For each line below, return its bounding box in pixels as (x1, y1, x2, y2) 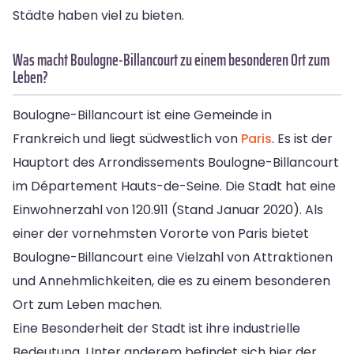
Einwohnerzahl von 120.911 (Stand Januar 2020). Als (13, 200, 323, 219)
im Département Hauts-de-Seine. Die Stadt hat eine (13, 176, 336, 195)
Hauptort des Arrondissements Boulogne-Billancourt (13, 153, 339, 171)
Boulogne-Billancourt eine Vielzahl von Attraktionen (13, 247, 333, 266)
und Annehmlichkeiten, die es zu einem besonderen (13, 271, 330, 290)
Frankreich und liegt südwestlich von (13, 129, 241, 148)
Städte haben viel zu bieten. (13, 6, 184, 24)
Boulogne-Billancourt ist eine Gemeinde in (13, 105, 272, 124)
